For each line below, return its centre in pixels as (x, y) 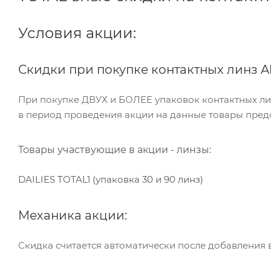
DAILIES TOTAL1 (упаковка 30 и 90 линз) (112, 179)
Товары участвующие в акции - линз (110, 150)
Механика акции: (73, 215)
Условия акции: (77, 33)
